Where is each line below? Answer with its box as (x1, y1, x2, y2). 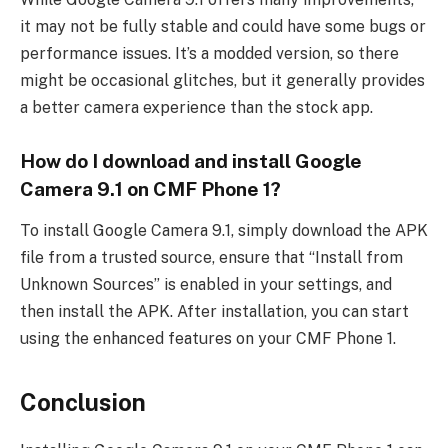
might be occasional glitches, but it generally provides (20, 70, 425, 90)
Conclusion (20, 387, 146, 416)
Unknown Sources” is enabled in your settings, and (20, 275, 392, 295)
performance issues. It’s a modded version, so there (20, 43, 399, 63)
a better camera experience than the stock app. (20, 97, 373, 117)
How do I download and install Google (20, 149, 362, 172)
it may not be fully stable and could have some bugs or (20, 16, 426, 36)
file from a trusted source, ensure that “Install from (20, 248, 403, 268)
